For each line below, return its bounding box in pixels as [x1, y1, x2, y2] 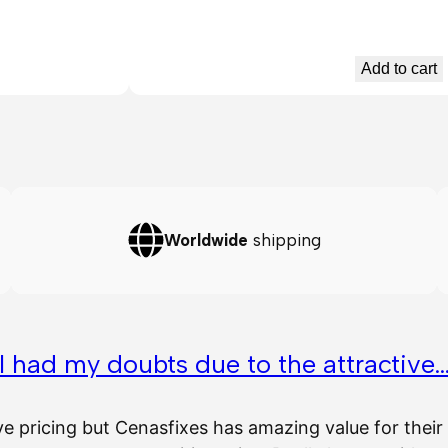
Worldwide [163, 230, 248, 251]
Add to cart [360, 60, 437, 78]
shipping [247, 230, 321, 251]
